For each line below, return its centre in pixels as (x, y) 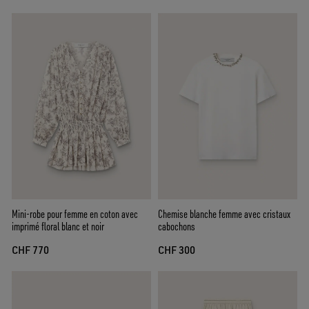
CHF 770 (30, 250)
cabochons (177, 226)
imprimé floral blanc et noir (58, 226)
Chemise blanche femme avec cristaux (224, 213)
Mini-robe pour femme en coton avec (75, 213)
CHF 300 (177, 250)
